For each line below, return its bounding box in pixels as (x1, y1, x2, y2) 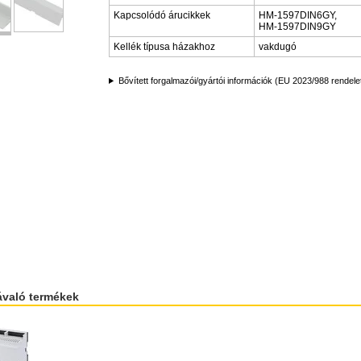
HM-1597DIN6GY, (259, 10, 337, 21)
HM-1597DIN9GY (259, 21, 336, 32)
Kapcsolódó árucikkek (114, 10, 210, 21)
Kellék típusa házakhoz (114, 41, 215, 52)
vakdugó (259, 41, 297, 52)
